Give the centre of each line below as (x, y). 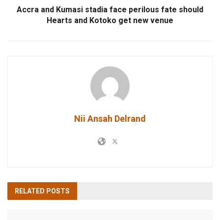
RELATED (30, 191)
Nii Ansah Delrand (110, 118)
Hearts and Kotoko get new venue (110, 20)
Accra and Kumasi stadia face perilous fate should (110, 9)
